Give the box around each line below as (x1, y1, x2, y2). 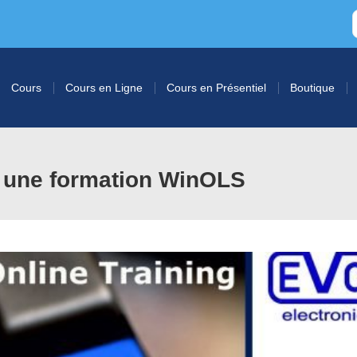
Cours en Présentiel (167, 81, 266, 94)
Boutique (290, 81, 335, 94)
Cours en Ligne (65, 81, 143, 94)
